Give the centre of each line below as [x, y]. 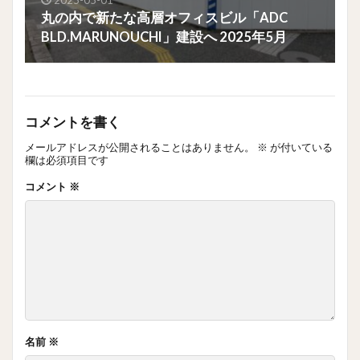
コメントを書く [73, 122]
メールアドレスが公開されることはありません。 [140, 147]
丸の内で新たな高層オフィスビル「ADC [164, 17]
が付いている [300, 147]
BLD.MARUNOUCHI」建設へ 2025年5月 [164, 37]
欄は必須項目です [67, 160]
